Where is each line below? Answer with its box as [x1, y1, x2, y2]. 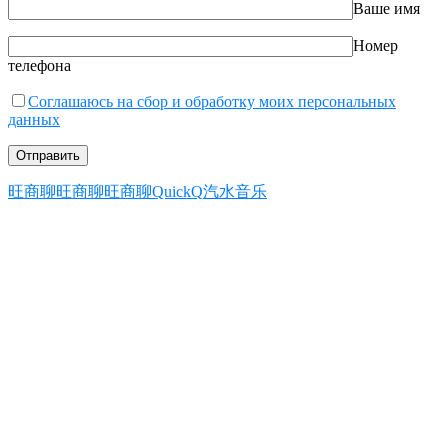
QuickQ [152, 183, 203, 201]
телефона [8, 57, 71, 75]
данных [8, 111, 60, 129]
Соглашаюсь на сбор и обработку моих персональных [28, 93, 396, 111]
